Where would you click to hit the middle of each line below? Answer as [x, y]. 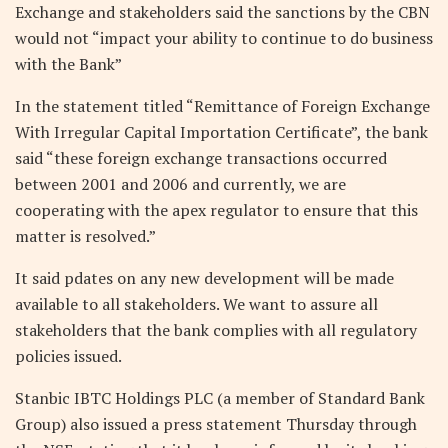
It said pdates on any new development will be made [204, 277]
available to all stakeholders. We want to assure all [196, 303]
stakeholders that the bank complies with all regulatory [216, 329]
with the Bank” [68, 63]
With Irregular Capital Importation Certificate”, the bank [221, 131]
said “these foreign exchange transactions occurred [201, 157]
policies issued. [68, 355]
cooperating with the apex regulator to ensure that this [216, 209]
